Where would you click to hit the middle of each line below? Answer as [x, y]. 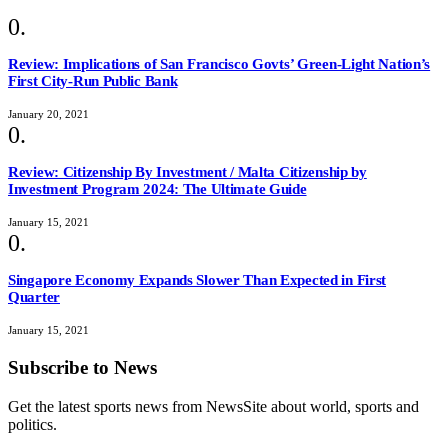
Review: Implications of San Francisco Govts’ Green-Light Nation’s [219, 63]
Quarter [34, 296]
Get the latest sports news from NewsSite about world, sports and [213, 406]
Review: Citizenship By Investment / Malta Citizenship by [187, 171]
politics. [32, 424]
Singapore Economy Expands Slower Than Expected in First [197, 279]
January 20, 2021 [48, 114]
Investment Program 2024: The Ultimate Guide [157, 188]
